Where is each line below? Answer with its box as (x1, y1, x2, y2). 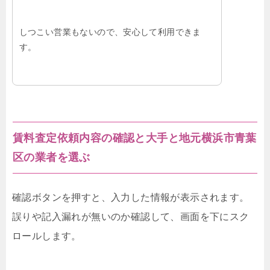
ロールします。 (12, 231, 81, 242)
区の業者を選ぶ (13, 151, 90, 164)
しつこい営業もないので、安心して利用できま (19, 27, 201, 37)
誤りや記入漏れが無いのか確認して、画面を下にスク (12, 212, 250, 222)
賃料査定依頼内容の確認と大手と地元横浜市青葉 (13, 132, 257, 145)
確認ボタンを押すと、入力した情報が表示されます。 (12, 192, 250, 203)
